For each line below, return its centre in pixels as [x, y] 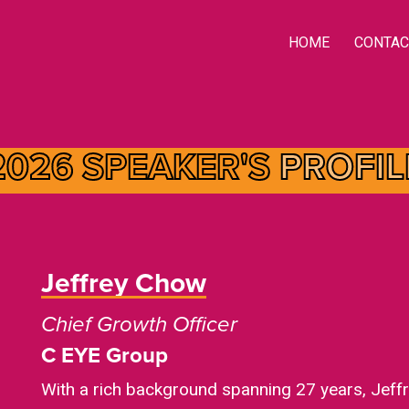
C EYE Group [104, 355]
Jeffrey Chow [123, 283]
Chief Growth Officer [139, 325]
